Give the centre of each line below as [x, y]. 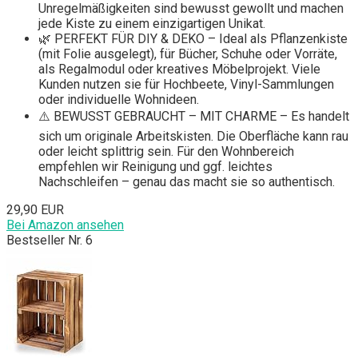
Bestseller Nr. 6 [50, 241]
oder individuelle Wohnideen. [119, 100]
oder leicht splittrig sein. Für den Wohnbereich [166, 152]
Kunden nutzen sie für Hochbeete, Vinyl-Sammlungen [186, 85]
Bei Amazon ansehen [65, 225]
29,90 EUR [35, 210]
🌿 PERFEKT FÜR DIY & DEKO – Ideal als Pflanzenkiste [193, 39]
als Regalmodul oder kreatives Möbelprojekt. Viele [179, 70]
